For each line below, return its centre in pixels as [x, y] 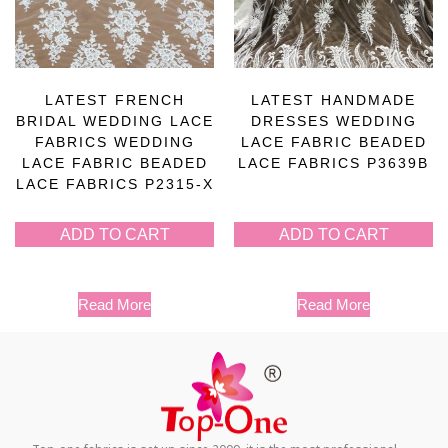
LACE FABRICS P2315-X [114, 183]
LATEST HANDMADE [333, 99]
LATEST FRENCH [114, 99]
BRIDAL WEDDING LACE [114, 120]
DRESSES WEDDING [333, 120]
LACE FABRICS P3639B [333, 162]
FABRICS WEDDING [114, 141]
